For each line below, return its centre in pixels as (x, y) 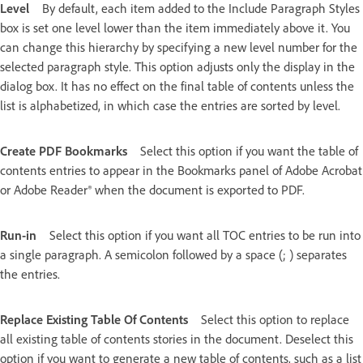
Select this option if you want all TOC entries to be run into (205, 235)
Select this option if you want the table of (249, 151)
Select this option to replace (275, 320)
